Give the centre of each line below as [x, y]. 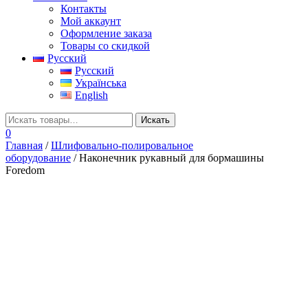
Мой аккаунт [91, 21]
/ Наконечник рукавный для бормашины [167, 157]
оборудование [38, 157]
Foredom [25, 170]
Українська [100, 82]
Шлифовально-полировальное [122, 145]
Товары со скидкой [105, 45]
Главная [24, 145]
